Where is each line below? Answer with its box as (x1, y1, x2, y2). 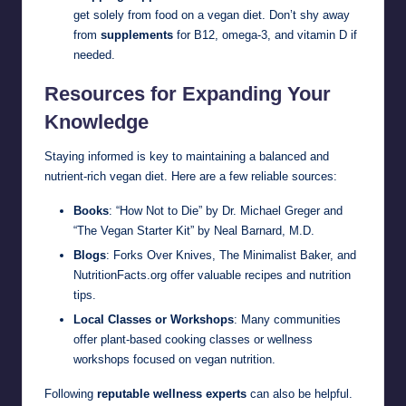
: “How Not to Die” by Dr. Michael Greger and (109, 203, 343, 217)
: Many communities (234, 313, 341, 327)
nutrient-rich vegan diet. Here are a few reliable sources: (44, 169, 337, 183)
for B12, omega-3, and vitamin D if (173, 27, 357, 42)
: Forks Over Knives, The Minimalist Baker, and (106, 248, 356, 262)
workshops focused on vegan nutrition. (73, 353, 275, 367)
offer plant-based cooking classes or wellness (73, 333, 313, 347)
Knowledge (44, 110, 149, 133)
